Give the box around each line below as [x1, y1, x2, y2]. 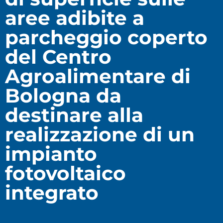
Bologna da [5, 84, 121, 108]
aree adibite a [5, 6, 144, 30]
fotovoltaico [5, 161, 126, 186]
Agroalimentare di [5, 64, 191, 89]
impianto [5, 142, 97, 166]
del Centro [5, 45, 111, 69]
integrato [5, 181, 99, 205]
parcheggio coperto [5, 25, 208, 50]
